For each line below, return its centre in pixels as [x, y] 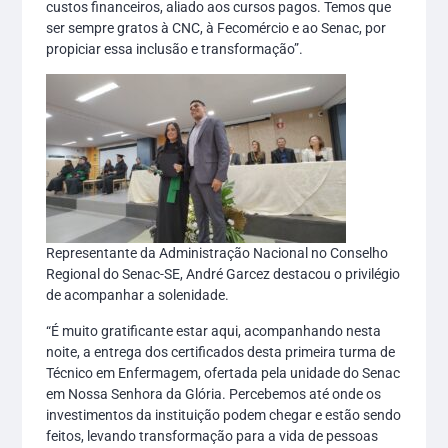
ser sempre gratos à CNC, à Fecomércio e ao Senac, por [216, 28]
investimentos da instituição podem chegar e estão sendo [224, 414]
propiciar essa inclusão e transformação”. [175, 49]
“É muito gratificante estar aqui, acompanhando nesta [214, 330]
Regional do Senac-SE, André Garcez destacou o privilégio [223, 274]
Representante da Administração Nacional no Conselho [217, 253]
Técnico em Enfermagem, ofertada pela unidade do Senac [223, 372]
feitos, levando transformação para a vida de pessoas [212, 435]
